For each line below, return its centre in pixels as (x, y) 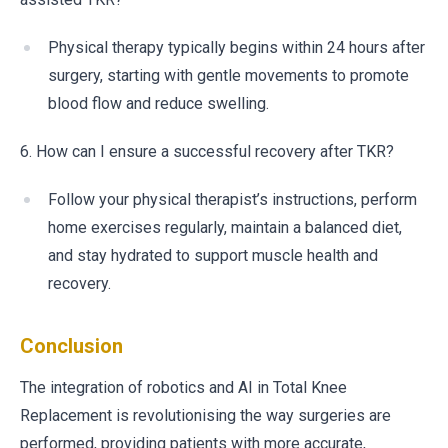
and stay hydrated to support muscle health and (213, 255)
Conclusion (71, 346)
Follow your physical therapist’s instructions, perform (232, 199)
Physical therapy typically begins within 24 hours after (236, 47)
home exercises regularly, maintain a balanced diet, (225, 227)
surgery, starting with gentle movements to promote (228, 75)
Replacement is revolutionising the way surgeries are (205, 415)
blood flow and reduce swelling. (158, 103)
